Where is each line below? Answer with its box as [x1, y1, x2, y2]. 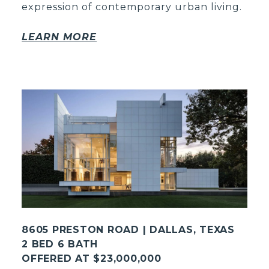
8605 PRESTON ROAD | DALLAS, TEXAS [22, 223, 235, 235]
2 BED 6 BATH [22, 238, 98, 250]
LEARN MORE [22, 31, 97, 43]
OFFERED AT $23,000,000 [22, 252, 162, 264]
